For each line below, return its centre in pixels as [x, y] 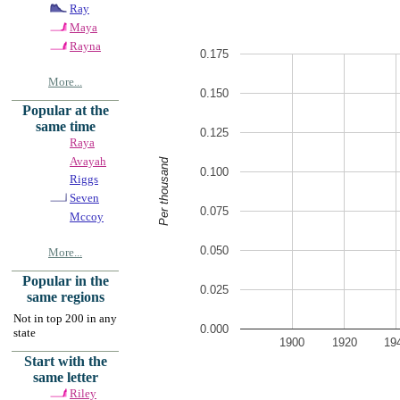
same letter [65, 377]
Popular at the [65, 110]
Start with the [65, 361]
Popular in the [65, 280]
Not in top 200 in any [65, 318]
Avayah [88, 161]
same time [65, 126]
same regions [65, 296]
